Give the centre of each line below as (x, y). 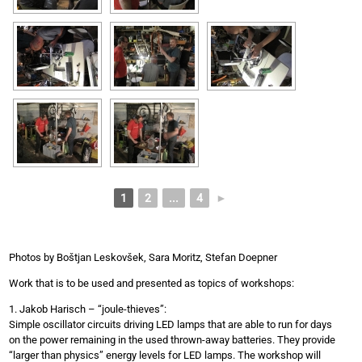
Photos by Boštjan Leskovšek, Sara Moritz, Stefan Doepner (143, 257)
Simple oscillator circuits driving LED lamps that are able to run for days (170, 324)
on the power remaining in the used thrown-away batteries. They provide (172, 339)
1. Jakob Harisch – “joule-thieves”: (88, 309)
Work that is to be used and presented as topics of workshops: (152, 283)
